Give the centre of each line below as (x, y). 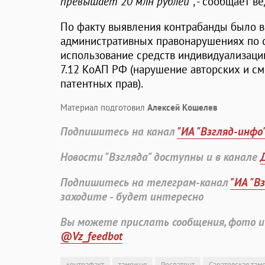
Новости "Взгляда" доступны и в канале (160, 157)
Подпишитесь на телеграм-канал (145, 182)
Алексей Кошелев (182, 108)
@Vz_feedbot (91, 236)
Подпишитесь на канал (119, 132)
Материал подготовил (104, 108)
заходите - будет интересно (132, 197)
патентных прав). (102, 84)
